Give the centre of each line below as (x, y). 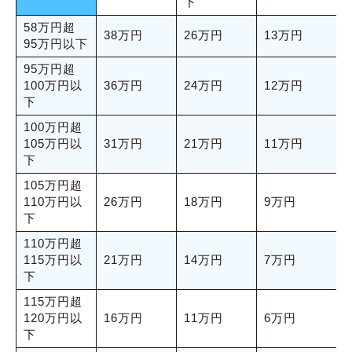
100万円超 (53, 127)
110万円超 (53, 243)
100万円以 (53, 85)
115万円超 (53, 301)
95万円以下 (55, 44)
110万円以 (53, 202)
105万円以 (53, 143)
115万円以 (53, 260)
